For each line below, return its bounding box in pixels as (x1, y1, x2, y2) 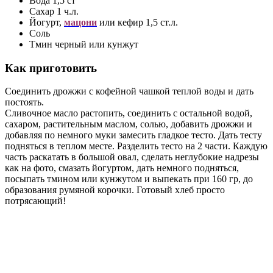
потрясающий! (5, 196, 66, 207)
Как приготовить (5, 61, 97, 74)
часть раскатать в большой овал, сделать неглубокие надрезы (5, 152, 259, 163)
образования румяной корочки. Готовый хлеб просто (5, 185, 225, 196)
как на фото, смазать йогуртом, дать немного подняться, (5, 163, 239, 174)
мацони (64, 17, 97, 28)
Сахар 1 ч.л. (29, 6, 79, 17)
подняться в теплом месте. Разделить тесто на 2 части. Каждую (5, 141, 268, 152)
